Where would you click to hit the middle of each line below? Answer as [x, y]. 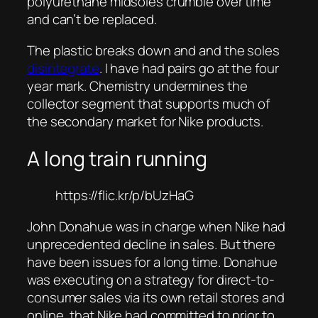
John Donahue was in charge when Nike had [156, 226]
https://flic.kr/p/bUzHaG [125, 196]
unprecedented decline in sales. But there [151, 244]
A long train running [117, 158]
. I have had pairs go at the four [189, 68]
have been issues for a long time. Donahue [152, 262]
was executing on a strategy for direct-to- [151, 279]
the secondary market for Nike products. [146, 121]
